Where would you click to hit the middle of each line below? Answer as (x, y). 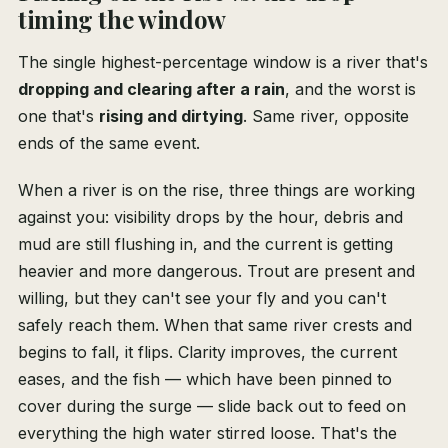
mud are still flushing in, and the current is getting (205, 244)
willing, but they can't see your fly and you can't (202, 298)
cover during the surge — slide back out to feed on (212, 406)
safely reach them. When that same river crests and (215, 325)
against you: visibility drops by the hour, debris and (210, 217)
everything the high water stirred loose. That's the (207, 433)
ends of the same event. (109, 143)
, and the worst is (350, 89)
